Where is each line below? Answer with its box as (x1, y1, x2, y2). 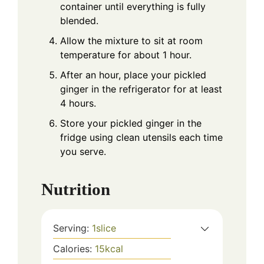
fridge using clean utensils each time (60, 131, 223, 143)
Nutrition (41, 180, 110, 199)
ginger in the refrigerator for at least (60, 82, 222, 95)
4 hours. (60, 97, 96, 109)
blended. (60, 14, 98, 27)
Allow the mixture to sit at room (60, 34, 203, 47)
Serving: (53, 222, 92, 235)
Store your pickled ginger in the (60, 117, 202, 129)
